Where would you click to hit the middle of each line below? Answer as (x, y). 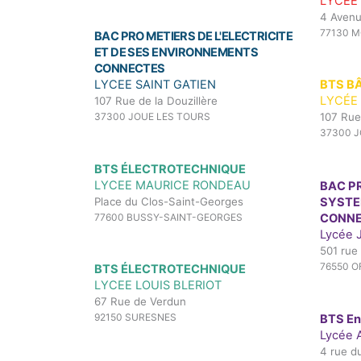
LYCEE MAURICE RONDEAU (172, 185)
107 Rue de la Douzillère (156, 101)
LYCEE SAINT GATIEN (155, 85)
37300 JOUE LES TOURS (152, 117)
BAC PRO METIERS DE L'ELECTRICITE (194, 37)
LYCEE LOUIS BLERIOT (158, 285)
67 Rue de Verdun (140, 301)
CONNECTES (130, 69)
